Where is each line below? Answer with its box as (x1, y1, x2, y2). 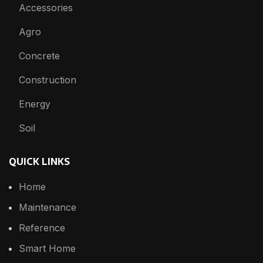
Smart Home (19, 242, 76, 254)
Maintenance (19, 201, 76, 213)
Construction (19, 73, 76, 86)
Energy (19, 97, 50, 110)
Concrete (19, 49, 60, 62)
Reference (19, 221, 65, 234)
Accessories (19, 1, 73, 14)
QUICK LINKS (9, 155, 70, 167)
